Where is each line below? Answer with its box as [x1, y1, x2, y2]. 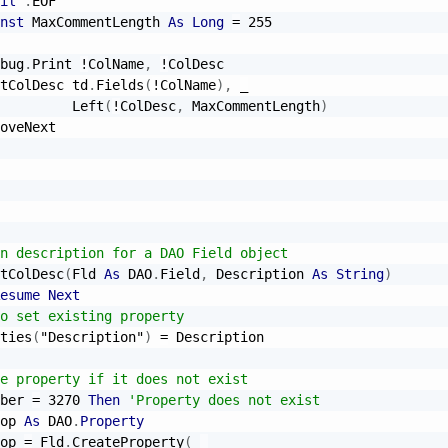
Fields [96, 76, 144, 93]
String [336, 265, 384, 282]
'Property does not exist [128, 391, 320, 408]
